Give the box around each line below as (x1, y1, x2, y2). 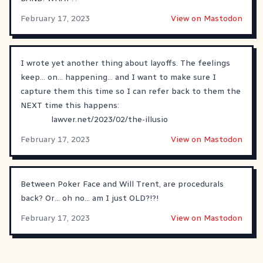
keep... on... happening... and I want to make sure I (21, 72, 216, 82)
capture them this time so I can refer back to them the (21, 86, 241, 96)
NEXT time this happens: (21, 100, 119, 110)
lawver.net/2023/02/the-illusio (51, 114, 168, 124)
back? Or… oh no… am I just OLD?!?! (21, 193, 159, 203)
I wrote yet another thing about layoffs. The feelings (21, 58, 230, 68)
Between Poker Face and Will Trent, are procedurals (21, 178, 224, 189)
